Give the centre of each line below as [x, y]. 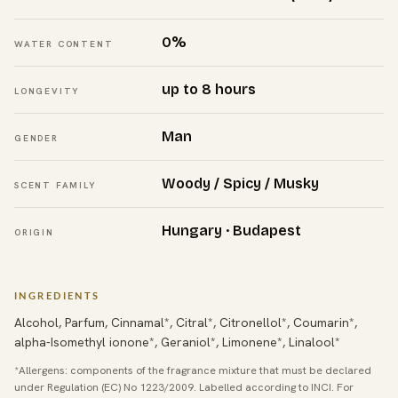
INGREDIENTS [57, 295]
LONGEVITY [47, 91]
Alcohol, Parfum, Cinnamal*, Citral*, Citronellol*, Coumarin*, [186, 322]
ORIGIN [34, 232]
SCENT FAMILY [55, 185]
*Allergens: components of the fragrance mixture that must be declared [193, 370]
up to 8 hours [209, 89]
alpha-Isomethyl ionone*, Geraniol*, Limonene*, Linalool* [177, 342]
